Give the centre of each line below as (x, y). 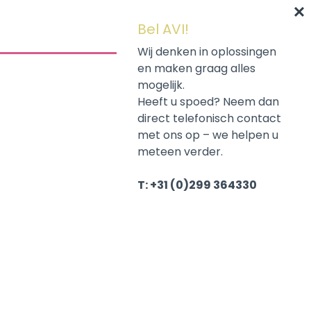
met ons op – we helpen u (208, 135)
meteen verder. (180, 151)
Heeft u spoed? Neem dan (208, 101)
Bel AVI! (163, 29)
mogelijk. (161, 85)
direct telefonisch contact (209, 118)
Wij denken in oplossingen (207, 51)
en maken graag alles (196, 68)
